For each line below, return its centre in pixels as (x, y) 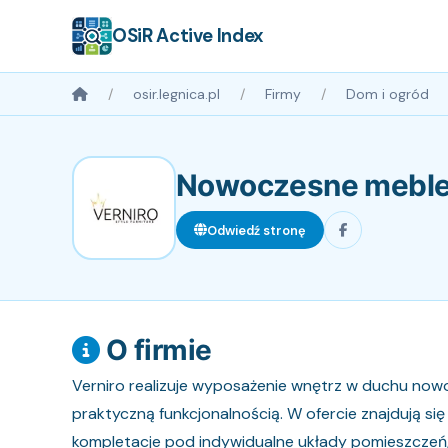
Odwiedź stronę (256, 230)
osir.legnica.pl (176, 93)
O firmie (155, 350)
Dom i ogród (387, 93)
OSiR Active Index (188, 35)
